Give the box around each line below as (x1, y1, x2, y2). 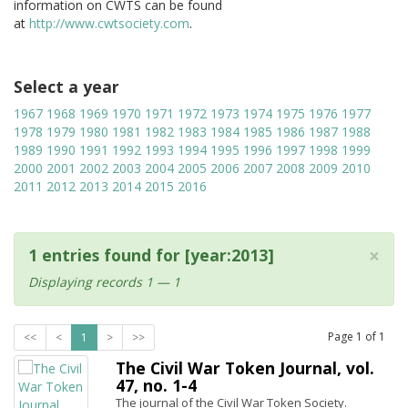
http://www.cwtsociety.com (29, 15, 189, 32)
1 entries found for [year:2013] (28, 244, 274, 266)
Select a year (14, 76, 119, 97)
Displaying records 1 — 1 (28, 273, 180, 291)
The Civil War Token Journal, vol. (116, 357, 374, 379)
